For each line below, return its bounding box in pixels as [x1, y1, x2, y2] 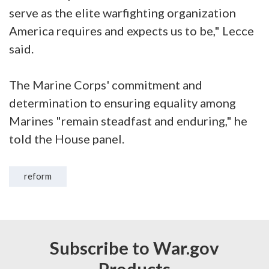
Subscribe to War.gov [50, 237, 219, 258]
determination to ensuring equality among [9, 95, 236, 110]
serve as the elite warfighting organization [9, 5, 236, 20]
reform [24, 171, 52, 181]
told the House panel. [9, 131, 124, 146]
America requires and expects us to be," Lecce [9, 23, 254, 38]
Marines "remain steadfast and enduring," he [9, 113, 247, 128]
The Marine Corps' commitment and [9, 77, 202, 92]
